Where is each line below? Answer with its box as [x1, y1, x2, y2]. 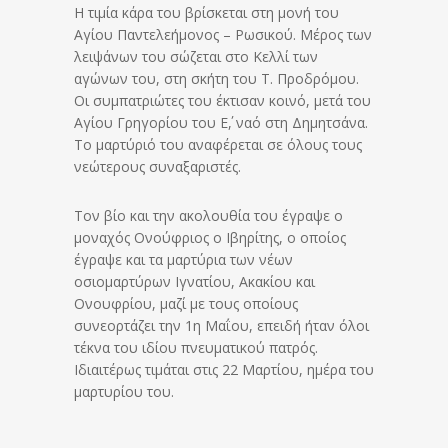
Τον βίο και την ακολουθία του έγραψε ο [74, 206, 343, 225]
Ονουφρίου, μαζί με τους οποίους [74, 294, 298, 313]
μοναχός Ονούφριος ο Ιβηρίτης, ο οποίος [74, 228, 346, 247]
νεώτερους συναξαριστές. [74, 157, 241, 176]
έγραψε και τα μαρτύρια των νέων [74, 250, 293, 269]
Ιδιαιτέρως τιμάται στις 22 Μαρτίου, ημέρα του [74, 360, 374, 379]
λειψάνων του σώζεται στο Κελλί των [74, 47, 318, 66]
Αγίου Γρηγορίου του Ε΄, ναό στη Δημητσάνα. [74, 113, 368, 132]
